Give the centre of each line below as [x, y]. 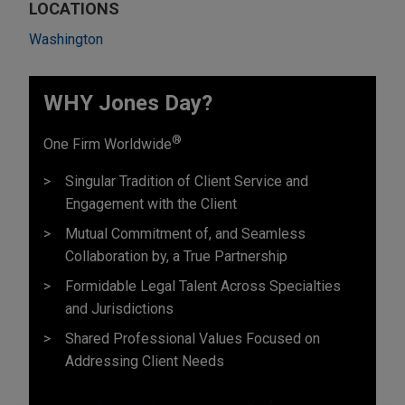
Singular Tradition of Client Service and [187, 181]
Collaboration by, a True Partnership [176, 256]
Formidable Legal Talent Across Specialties [203, 286]
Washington [66, 39]
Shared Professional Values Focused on [193, 338]
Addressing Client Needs [145, 361]
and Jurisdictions [119, 308]
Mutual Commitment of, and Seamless [185, 233]
